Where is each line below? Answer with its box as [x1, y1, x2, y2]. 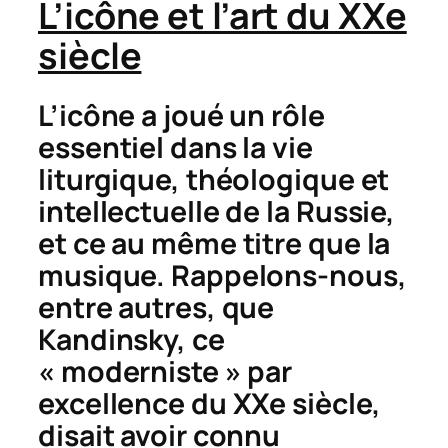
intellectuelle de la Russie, [38, 192, 396, 232]
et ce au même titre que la [38, 224, 391, 264]
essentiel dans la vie [38, 128, 313, 168]
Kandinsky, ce [38, 320, 225, 360]
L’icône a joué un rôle [38, 96, 325, 136]
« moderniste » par [38, 352, 293, 392]
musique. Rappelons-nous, [38, 256, 407, 296]
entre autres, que [38, 288, 275, 328]
